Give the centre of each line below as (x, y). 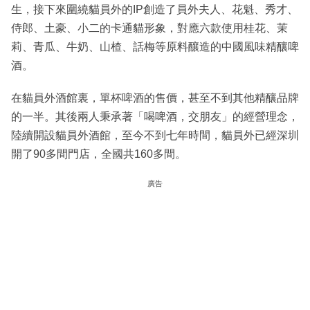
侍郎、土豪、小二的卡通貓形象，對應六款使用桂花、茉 (149, 28)
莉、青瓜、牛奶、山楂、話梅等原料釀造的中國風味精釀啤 (155, 47)
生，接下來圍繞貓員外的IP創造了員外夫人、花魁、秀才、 (155, 10)
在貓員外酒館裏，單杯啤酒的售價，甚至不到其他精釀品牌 (155, 98)
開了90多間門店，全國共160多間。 (99, 154)
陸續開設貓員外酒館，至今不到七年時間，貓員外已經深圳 (155, 136)
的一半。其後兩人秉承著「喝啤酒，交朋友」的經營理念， (155, 117)
